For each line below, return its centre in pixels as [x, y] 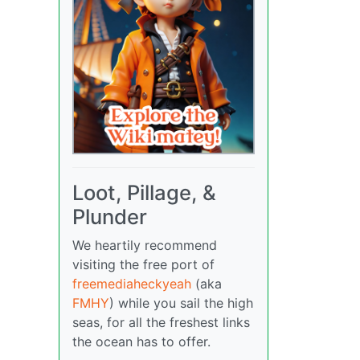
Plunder [110, 217]
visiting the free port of [143, 265]
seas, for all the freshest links [161, 323]
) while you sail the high [181, 303]
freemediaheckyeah [132, 284]
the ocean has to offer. [141, 342]
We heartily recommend [145, 245]
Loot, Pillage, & [144, 193]
